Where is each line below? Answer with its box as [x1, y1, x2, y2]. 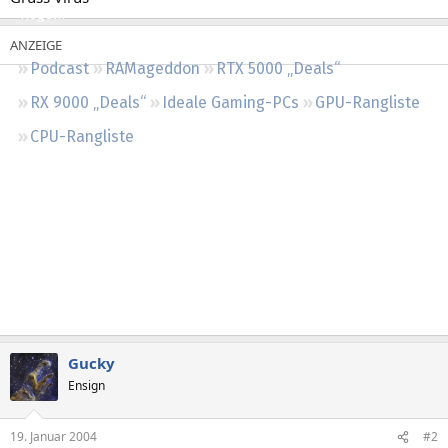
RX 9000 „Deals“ [30, 92, 146, 112]
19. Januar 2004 [10, 428, 97, 445]
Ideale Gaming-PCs [162, 92, 299, 112]
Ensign [68, 376, 105, 394]
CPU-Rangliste [30, 126, 134, 146]
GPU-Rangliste [315, 92, 420, 112]
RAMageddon [105, 58, 200, 78]
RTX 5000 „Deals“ [216, 58, 340, 78]
